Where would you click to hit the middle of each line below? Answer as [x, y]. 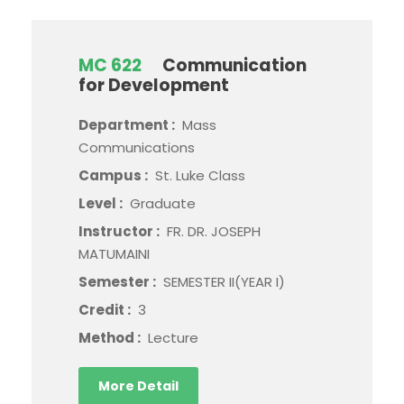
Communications [137, 147]
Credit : [106, 310]
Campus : [115, 175]
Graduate [163, 203]
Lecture [173, 338]
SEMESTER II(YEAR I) [224, 282]
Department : [128, 125]
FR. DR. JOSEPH [214, 231]
